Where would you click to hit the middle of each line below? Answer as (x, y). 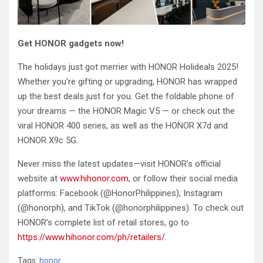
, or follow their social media (183, 179)
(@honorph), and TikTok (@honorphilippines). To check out (131, 208)
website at (39, 179)
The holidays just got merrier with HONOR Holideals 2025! (128, 67)
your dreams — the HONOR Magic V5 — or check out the (126, 111)
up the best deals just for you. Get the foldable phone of (126, 97)
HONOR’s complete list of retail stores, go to (103, 223)
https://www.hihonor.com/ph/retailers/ (91, 237)
